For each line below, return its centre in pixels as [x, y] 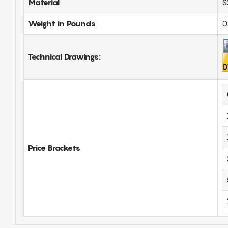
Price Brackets [54, 147]
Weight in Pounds [62, 23]
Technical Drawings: [64, 56]
